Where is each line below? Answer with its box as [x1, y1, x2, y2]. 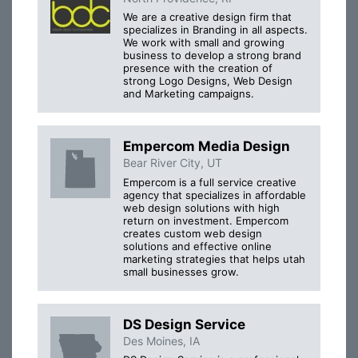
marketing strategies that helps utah [123, 252, 305, 265]
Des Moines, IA [123, 333, 200, 348]
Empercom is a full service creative [123, 175, 296, 189]
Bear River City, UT [123, 156, 222, 170]
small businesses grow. [123, 265, 239, 278]
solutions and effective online [123, 239, 272, 253]
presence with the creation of [123, 62, 272, 75]
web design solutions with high [123, 201, 280, 214]
